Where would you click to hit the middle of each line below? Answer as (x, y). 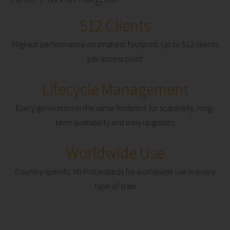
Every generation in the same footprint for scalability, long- (115, 108)
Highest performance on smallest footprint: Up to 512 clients (115, 44)
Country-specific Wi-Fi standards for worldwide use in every (115, 172)
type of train (115, 186)
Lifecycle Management (115, 90)
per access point (115, 59)
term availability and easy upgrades (115, 122)
